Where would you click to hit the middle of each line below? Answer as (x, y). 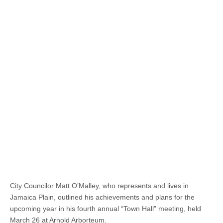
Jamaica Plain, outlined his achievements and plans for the (102, 197)
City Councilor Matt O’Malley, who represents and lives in (99, 186)
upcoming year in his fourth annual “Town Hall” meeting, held (106, 209)
